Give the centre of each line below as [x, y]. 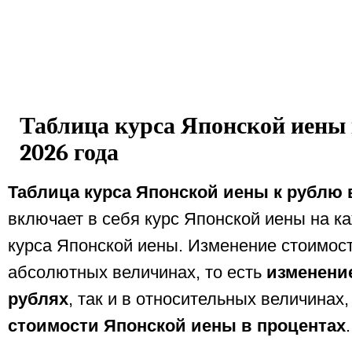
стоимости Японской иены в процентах [177, 326]
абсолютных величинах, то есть [137, 273]
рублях [38, 299]
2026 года [69, 152]
